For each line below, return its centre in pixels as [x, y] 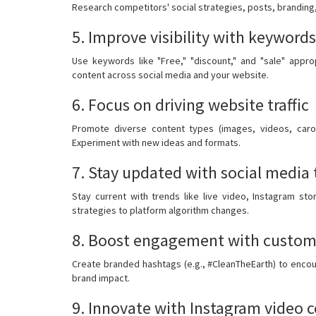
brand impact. [101, 278]
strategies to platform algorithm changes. [160, 210]
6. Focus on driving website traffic [190, 104]
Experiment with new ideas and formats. [156, 142]
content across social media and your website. [170, 74]
